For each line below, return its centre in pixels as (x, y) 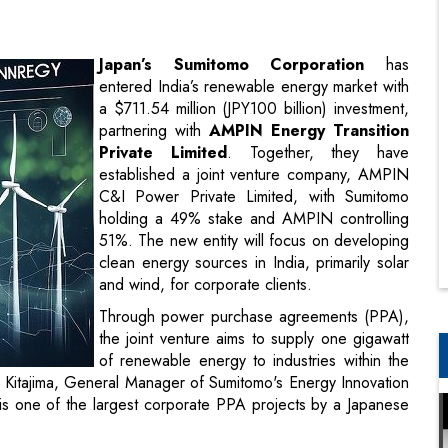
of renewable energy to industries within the (254, 265)
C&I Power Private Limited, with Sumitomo (254, 101)
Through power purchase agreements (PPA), (254, 221)
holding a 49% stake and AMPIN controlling (254, 123)
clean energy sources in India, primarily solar (254, 167)
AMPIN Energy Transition (305, 35)
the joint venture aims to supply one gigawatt (254, 243)
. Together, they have (317, 57)
